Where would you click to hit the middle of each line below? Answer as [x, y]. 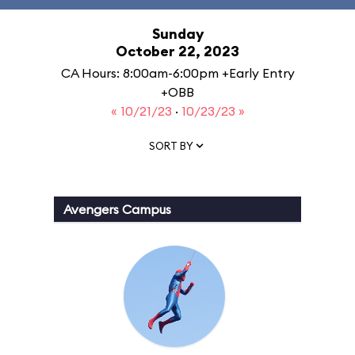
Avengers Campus [117, 209]
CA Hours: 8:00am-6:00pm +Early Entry [177, 73]
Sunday [177, 34]
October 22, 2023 [177, 51]
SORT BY [171, 145]
